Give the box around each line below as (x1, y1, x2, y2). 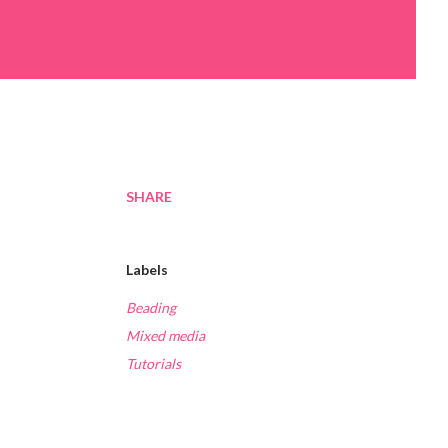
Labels (126, 261, 168, 279)
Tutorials (126, 355, 181, 373)
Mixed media (126, 327, 205, 345)
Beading (126, 299, 176, 317)
